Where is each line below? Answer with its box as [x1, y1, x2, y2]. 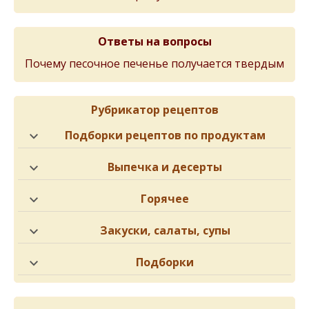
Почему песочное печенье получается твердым [25, 56, 284, 71]
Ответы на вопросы [97, 34, 212, 49]
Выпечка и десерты [108, 159, 222, 175]
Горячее [141, 191, 189, 206]
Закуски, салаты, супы [99, 223, 230, 238]
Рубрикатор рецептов [90, 102, 219, 117]
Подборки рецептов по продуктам [64, 128, 266, 143]
